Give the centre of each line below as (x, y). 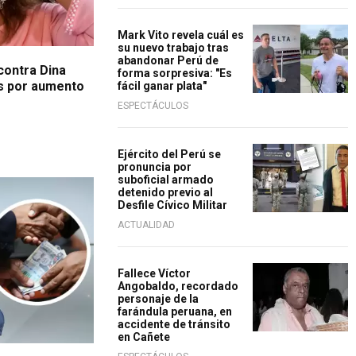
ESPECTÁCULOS (153, 106)
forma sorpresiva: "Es (175, 73)
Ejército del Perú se (169, 154)
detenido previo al (165, 192)
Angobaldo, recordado (178, 286)
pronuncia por (155, 167)
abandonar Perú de (168, 60)
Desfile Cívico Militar (172, 205)
